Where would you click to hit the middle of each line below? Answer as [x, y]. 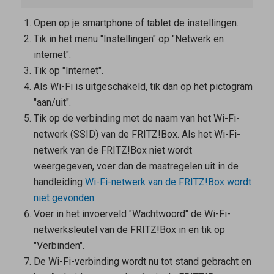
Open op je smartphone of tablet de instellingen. [136, 23]
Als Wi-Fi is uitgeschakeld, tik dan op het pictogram [143, 87]
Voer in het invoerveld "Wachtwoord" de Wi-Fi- [132, 214]
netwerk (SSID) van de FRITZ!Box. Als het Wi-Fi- [137, 135]
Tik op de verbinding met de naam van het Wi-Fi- [136, 119]
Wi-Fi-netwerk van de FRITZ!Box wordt [168, 182]
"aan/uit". [52, 103]
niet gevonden [64, 198]
